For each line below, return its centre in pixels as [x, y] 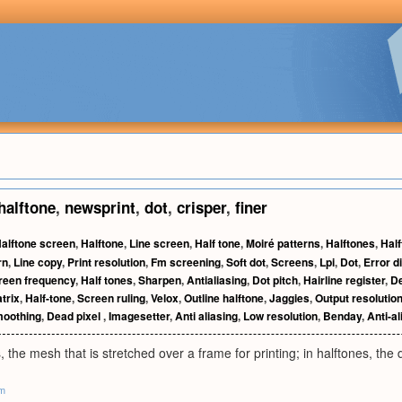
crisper [201, 207]
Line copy [38, 262]
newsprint [100, 207]
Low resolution [280, 316]
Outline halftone [224, 298]
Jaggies [289, 298]
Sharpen [160, 280]
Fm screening [186, 262]
